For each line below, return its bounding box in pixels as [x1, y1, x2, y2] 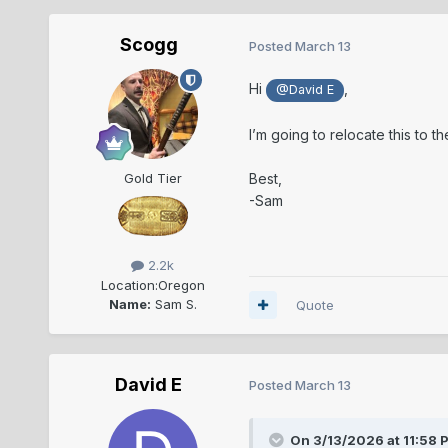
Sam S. [150, 295, 197, 312]
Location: [100, 276, 158, 293]
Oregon [157, 276, 205, 293]
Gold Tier [123, 170, 182, 187]
